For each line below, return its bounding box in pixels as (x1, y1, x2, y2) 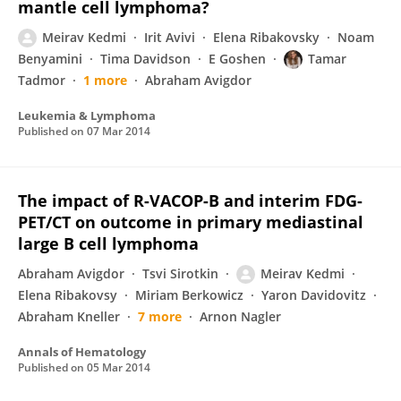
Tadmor (18, 72, 65, 89)
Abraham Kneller (18, 308, 120, 325)
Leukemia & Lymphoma (18, 107, 156, 124)
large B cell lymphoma (18, 233, 199, 254)
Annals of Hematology (18, 344, 146, 360)
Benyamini (18, 50, 82, 67)
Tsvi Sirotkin (142, 265, 218, 282)
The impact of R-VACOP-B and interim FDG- (18, 190, 363, 211)
